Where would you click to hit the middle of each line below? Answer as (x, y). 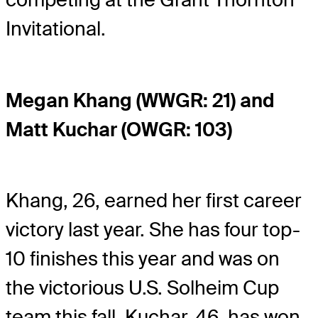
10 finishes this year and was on (143, 258)
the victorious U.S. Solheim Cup (142, 287)
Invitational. (56, 29)
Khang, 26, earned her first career (154, 200)
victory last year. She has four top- (153, 229)
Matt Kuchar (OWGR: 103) (119, 129)
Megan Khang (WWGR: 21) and (140, 100)
